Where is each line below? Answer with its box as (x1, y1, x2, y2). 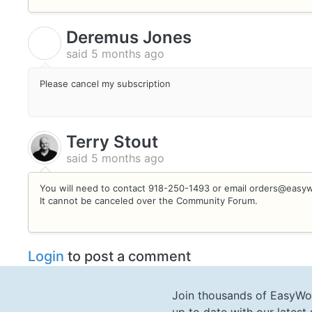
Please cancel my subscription (40, 77, 171, 89)
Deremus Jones (66, 27, 192, 48)
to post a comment (64, 248, 191, 265)
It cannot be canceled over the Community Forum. (40, 194, 260, 206)
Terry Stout (66, 131, 158, 152)
